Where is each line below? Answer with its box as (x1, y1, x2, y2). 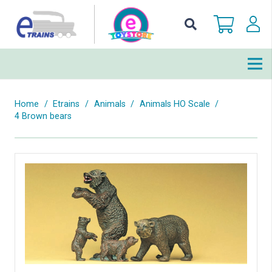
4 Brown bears (15, 111, 72, 121)
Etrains (53, 99, 80, 109)
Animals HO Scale (139, 99, 210, 109)
